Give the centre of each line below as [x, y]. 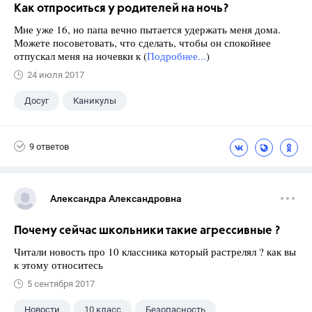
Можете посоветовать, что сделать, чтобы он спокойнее [142, 42]
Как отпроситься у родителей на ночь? [121, 9]
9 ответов [49, 146]
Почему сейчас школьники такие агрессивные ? [147, 231]
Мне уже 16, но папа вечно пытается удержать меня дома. [147, 29]
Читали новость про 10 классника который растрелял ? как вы [155, 251]
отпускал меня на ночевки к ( [80, 56]
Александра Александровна [116, 198]
